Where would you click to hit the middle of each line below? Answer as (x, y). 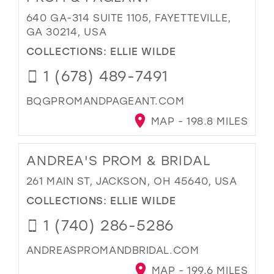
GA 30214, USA (66, 31)
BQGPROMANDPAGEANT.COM (105, 101)
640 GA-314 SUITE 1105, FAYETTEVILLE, (129, 17)
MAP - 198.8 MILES (198, 121)
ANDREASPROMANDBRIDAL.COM (113, 250)
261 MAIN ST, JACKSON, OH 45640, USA (131, 180)
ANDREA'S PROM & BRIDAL (118, 160)
